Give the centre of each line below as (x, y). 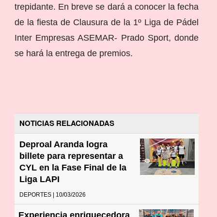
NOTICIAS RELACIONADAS (67, 123)
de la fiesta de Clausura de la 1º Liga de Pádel (107, 22)
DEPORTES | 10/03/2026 (53, 194)
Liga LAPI (39, 179)
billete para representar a (71, 156)
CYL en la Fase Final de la (73, 167)
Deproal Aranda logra (63, 144)
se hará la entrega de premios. (74, 53)
